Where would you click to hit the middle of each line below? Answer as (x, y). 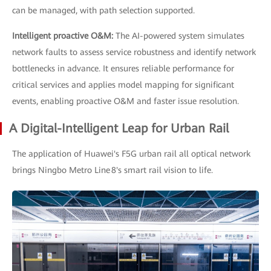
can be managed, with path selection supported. (103, 10)
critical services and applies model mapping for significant (123, 84)
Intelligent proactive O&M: (64, 35)
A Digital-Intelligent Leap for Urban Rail (119, 128)
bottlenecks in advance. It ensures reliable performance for (123, 68)
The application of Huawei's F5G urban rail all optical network (131, 153)
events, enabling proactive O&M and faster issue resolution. (126, 101)
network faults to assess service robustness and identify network (134, 52)
